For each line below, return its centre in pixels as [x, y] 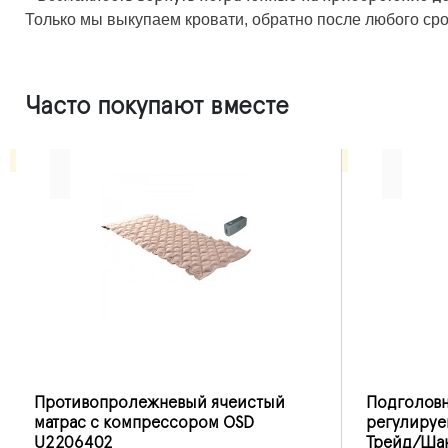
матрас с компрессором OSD [144, 422]
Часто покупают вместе [157, 106]
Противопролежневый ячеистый [159, 402]
